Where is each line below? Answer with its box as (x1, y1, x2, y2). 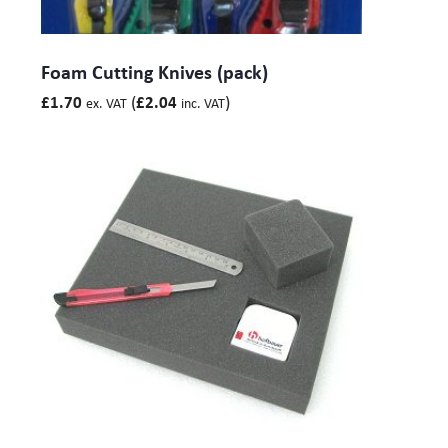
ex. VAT (86, 93, 127, 112)
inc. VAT (181, 93, 225, 112)
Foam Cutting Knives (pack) (41, 57, 268, 85)
